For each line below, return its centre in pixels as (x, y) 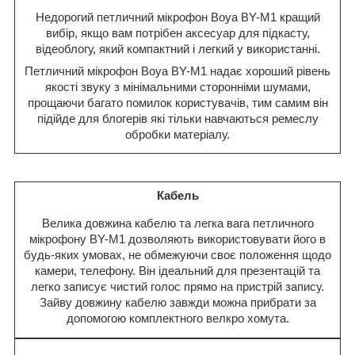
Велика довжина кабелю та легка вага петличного (177, 223)
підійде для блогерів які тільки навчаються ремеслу (177, 118)
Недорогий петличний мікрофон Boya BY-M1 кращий (177, 17)
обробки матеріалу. (177, 134)
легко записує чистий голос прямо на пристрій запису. (177, 287)
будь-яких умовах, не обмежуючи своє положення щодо (177, 255)
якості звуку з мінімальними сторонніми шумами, (177, 86)
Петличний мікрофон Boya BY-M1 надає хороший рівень (177, 71)
